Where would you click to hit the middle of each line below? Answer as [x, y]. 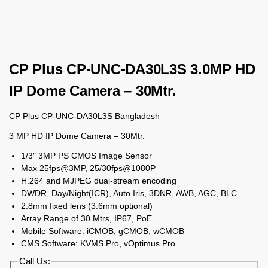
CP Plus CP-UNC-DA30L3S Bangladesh [84, 116]
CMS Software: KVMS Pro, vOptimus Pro [98, 243]
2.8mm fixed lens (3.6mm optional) [87, 205]
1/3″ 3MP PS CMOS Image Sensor [86, 155]
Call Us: [35, 261]
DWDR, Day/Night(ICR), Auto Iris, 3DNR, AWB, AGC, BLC [129, 193]
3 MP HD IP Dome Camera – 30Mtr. [77, 135]
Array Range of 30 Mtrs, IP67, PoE [86, 218]
